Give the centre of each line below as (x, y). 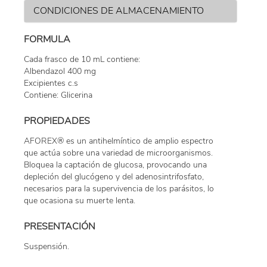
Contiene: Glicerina (58, 95)
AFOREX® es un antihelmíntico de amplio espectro (119, 141)
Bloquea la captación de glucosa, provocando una (115, 165)
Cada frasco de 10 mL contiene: (82, 60)
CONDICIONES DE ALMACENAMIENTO (119, 11)
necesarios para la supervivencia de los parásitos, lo (119, 189)
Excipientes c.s (51, 83)
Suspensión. (46, 247)
